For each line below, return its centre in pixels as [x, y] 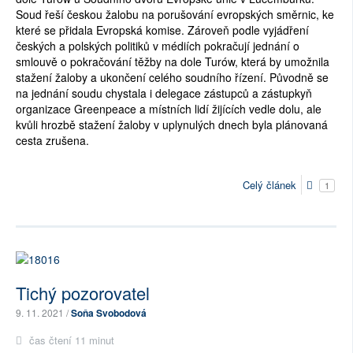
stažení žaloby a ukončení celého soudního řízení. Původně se [172, 78]
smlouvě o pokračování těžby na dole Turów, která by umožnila [173, 62]
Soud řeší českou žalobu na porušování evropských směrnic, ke [175, 15]
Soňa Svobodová [109, 312]
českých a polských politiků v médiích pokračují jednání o [158, 46]
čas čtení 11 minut [70, 340]
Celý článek [269, 184]
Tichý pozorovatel [83, 292]
